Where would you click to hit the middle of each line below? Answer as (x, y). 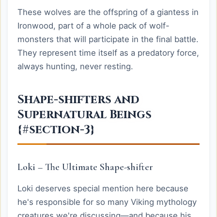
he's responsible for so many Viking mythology (107, 202)
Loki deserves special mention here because (103, 188)
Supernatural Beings (85, 115)
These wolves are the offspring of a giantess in (108, 12)
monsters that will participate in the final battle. (108, 39)
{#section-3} (56, 130)
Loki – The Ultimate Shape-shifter (85, 167)
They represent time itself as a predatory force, (108, 53)
